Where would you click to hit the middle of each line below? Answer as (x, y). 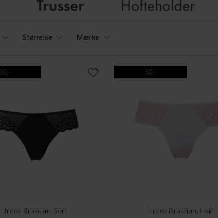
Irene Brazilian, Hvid (182, 210)
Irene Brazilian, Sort (36, 210)
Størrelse (37, 37)
